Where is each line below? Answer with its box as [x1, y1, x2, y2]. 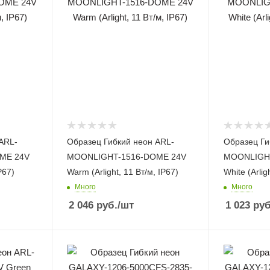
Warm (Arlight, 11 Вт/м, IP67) [66, 167, 178, 177]
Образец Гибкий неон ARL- [66, 137, 174, 147]
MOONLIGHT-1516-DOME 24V [66, 152, 186, 162]
